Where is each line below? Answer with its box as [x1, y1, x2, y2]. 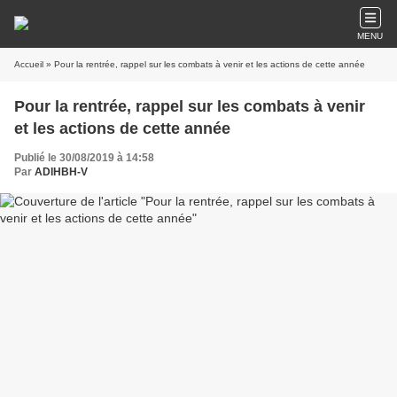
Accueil [14, 59, 43, 69]
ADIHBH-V [35, 166, 88, 178]
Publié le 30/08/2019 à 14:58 [14, 152, 154, 164]
